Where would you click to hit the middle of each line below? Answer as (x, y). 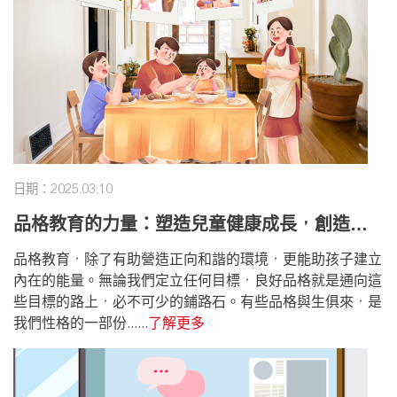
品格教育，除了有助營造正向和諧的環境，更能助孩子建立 (198, 259)
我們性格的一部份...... (81, 323)
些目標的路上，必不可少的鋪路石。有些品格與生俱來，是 (198, 302)
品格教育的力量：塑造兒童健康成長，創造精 (191, 224)
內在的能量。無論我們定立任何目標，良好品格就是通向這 (198, 280)
